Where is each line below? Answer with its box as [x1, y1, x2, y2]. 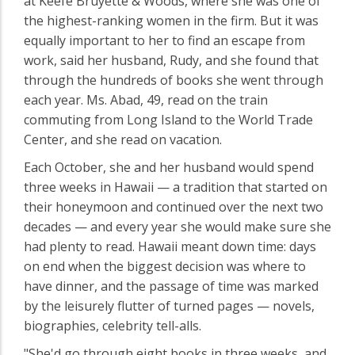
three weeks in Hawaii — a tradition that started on [24, 177, 327, 196]
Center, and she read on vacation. [24, 130, 222, 148]
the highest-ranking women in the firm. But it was [24, 11, 319, 29]
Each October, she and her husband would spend [24, 158, 314, 176]
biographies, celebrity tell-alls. [24, 316, 201, 334]
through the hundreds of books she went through [24, 71, 323, 89]
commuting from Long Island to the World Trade [24, 110, 313, 128]
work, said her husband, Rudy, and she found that [24, 51, 319, 69]
